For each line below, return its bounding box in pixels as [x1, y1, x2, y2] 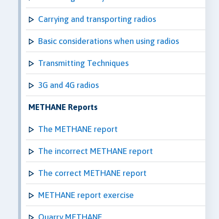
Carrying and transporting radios [38, 14, 156, 24]
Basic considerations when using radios [38, 36, 179, 46]
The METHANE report [38, 124, 118, 134]
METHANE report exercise [38, 190, 134, 200]
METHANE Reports [28, 102, 98, 112]
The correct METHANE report [38, 168, 147, 178]
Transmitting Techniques [38, 58, 129, 68]
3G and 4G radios [38, 80, 99, 90]
